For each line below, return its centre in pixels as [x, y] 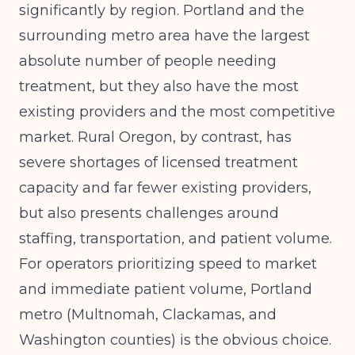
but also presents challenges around [149, 213]
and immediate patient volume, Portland [166, 289]
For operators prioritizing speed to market [168, 264]
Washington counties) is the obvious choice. [175, 340]
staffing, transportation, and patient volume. [176, 239]
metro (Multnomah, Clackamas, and [148, 315]
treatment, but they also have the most [159, 86]
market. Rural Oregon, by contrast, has [155, 137]
